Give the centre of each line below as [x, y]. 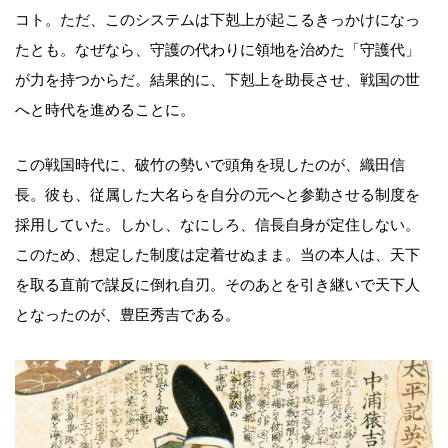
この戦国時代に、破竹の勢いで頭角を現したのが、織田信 [210, 164]
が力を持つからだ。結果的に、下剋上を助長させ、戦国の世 [217, 79]
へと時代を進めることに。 [105, 109]
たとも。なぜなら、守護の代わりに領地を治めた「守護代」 [217, 49]
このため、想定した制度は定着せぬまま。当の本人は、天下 [217, 254]
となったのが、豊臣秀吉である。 [127, 314]
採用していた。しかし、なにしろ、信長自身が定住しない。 [217, 224]
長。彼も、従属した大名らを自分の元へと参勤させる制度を [217, 194]
